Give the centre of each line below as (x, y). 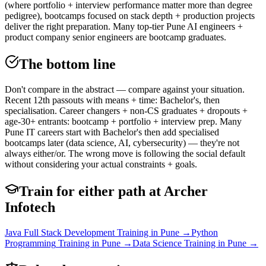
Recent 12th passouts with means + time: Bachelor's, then (112, 100)
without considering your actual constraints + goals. (101, 164)
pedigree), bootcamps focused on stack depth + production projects (130, 16)
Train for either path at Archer (113, 191)
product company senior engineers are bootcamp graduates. (115, 37)
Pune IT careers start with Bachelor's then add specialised (112, 132)
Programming (30, 243)
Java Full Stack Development (60, 232)
